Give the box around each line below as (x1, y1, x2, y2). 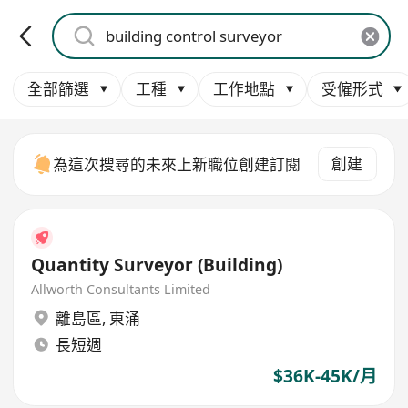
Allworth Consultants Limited (31, 280, 211, 299)
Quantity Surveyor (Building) (31, 252, 283, 277)
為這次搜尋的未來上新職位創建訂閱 (53, 153, 301, 175)
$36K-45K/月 (272, 364, 377, 389)
